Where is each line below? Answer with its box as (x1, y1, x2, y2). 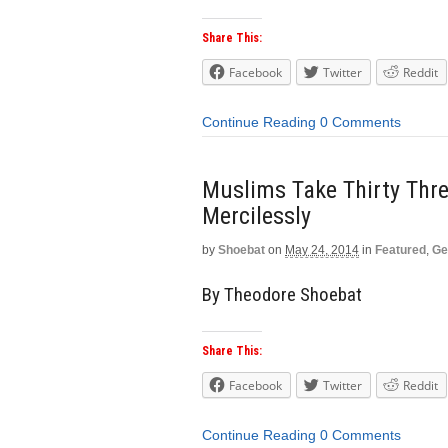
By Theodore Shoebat (202, 282, 362, 306)
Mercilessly (202, 201, 311, 230)
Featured (375, 242, 426, 257)
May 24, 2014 (285, 242, 359, 257)
